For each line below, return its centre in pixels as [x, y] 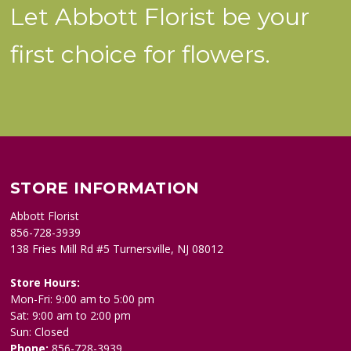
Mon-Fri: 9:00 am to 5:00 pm [83, 299]
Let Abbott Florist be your [160, 17]
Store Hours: [45, 283]
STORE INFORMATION [105, 188]
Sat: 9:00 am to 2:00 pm [71, 316]
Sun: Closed [40, 332]
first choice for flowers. [141, 55]
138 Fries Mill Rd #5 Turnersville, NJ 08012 [117, 249]
